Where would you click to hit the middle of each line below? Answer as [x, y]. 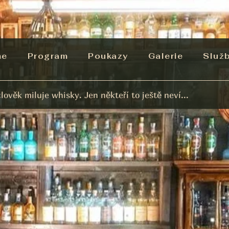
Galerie [165, 56]
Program [48, 56]
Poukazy [108, 56]
